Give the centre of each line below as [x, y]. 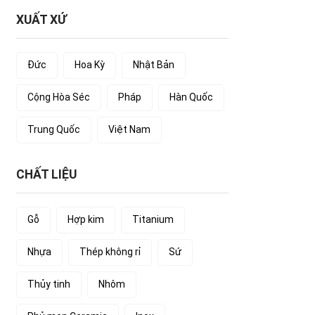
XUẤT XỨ [41, 20]
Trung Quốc [53, 129]
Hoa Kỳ [89, 65]
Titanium [153, 219]
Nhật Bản [153, 65]
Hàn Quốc [191, 97]
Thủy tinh [49, 284]
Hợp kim [85, 219]
